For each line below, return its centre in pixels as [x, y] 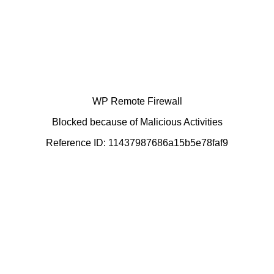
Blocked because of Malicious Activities [137, 122]
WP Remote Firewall [137, 101]
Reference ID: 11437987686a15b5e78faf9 [137, 143]
